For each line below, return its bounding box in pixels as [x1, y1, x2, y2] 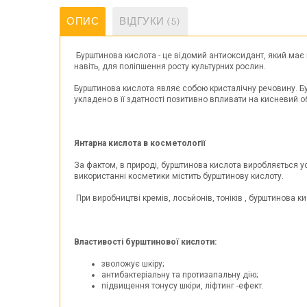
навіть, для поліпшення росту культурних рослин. [74, 62, 266, 71]
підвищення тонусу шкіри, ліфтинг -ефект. [101, 281, 264, 291]
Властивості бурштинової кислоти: [74, 237, 217, 247]
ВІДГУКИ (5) [119, 15, 181, 27]
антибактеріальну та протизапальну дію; [101, 270, 258, 280]
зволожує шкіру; [101, 259, 164, 269]
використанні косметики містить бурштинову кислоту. [74, 171, 284, 181]
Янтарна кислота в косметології [74, 138, 206, 148]
